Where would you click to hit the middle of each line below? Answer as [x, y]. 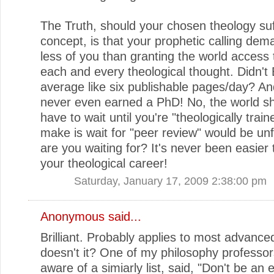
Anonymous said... [91, 216]
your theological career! [104, 163]
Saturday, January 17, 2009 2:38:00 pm [170, 180]
